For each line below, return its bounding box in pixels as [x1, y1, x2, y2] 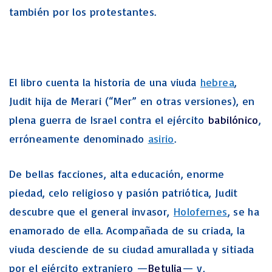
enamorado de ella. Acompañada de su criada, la [9, 223, 245, 237]
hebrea [200, 75, 234, 89]
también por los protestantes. [9, 5, 157, 18]
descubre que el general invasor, [9, 205, 174, 218]
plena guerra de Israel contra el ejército [9, 113, 209, 126]
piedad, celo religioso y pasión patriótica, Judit [9, 186, 238, 199]
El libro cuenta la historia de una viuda [9, 75, 200, 89]
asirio [148, 132, 174, 145]
